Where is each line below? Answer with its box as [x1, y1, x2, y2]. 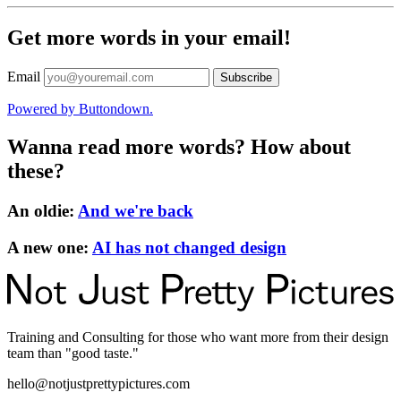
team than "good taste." [7, 346, 139, 362]
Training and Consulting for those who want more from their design [7, 329, 388, 346]
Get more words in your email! [7, 26, 291, 50]
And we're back [78, 200, 193, 220]
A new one [7, 237, 83, 257]
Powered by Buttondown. [7, 100, 153, 116]
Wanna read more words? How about [7, 134, 351, 158]
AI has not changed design [92, 237, 286, 257]
